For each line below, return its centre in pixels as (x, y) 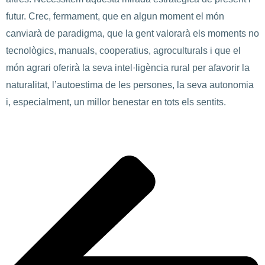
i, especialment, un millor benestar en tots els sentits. (116, 102)
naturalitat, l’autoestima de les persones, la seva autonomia (130, 85)
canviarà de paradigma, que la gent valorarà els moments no (132, 34)
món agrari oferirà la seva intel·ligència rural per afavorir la (128, 68)
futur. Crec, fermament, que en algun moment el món (115, 17)
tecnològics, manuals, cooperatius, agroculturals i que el (123, 51)
